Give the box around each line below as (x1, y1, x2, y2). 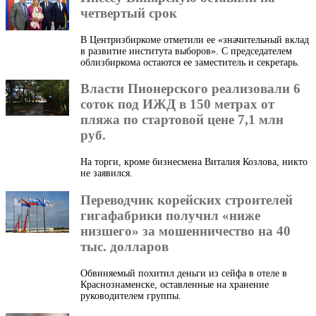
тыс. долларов (80, 238, 169, 254)
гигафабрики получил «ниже (80, 207, 260, 223)
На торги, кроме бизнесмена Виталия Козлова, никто (80, 157, 308, 168)
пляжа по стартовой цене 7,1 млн (80, 112, 284, 128)
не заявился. (80, 168, 133, 179)
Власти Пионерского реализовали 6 (80, 81, 300, 97)
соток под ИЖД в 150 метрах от (80, 97, 274, 112)
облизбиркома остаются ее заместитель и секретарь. (80, 56, 300, 68)
